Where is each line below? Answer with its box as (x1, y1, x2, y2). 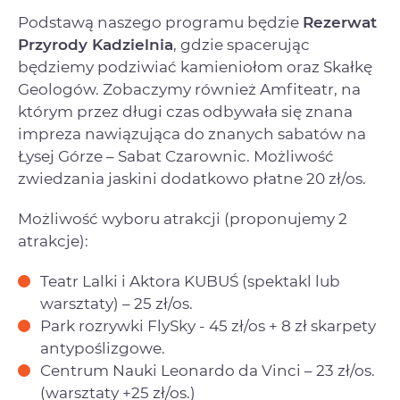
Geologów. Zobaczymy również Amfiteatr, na (18, 79, 361, 98)
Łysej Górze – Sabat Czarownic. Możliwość (18, 146, 334, 165)
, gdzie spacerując (173, 35, 310, 54)
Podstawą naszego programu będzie (18, 12, 303, 31)
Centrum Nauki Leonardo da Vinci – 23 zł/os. (40, 361, 375, 379)
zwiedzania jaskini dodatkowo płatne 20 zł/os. (18, 169, 366, 187)
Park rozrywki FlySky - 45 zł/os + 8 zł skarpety (40, 316, 376, 335)
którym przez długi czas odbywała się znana (18, 102, 353, 121)
